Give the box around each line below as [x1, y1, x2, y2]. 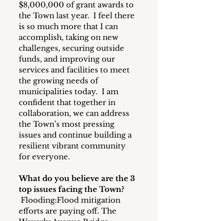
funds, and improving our [19, 54, 117, 64]
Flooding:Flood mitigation [21, 195, 122, 205]
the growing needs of [19, 76, 100, 86]
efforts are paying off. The [19, 206, 118, 216]
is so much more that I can [19, 22, 120, 32]
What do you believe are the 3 [19, 174, 137, 184]
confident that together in [19, 98, 117, 108]
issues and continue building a [19, 130, 134, 140]
